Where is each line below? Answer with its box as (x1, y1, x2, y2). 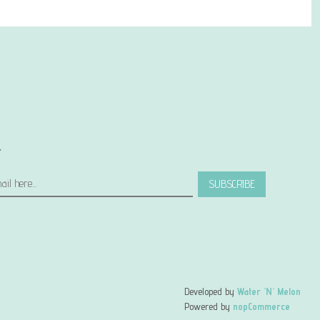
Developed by (184, 285, 237, 297)
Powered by (184, 300, 233, 312)
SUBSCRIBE (208, 176, 255, 191)
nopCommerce (233, 300, 290, 312)
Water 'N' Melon (237, 285, 301, 297)
